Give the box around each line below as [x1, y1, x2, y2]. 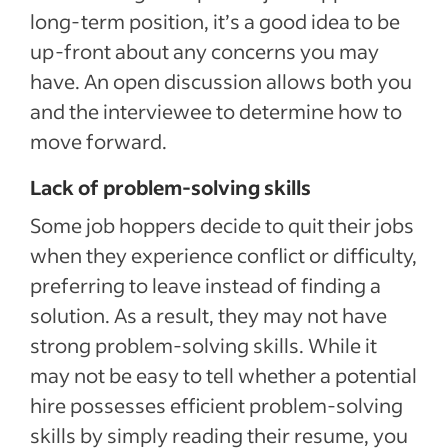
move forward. [30, 128, 171, 154]
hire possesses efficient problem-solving [30, 392, 403, 418]
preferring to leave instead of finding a [30, 272, 381, 298]
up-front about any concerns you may [30, 38, 379, 64]
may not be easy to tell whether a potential [30, 362, 417, 388]
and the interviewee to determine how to [30, 98, 402, 124]
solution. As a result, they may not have [30, 302, 387, 328]
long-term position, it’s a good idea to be [30, 8, 400, 34]
